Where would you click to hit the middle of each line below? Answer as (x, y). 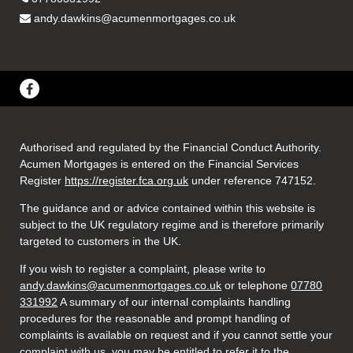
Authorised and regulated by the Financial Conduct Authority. (171, 148)
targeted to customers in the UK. (101, 242)
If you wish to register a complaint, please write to (143, 269)
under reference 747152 (251, 181)
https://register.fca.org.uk (127, 181)
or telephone (256, 286)
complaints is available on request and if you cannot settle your (176, 335)
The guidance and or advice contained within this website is (168, 208)
